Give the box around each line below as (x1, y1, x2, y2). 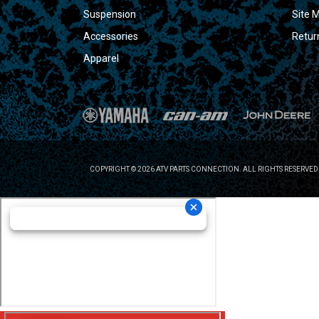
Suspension (83, 9, 136, 20)
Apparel (83, 53, 119, 64)
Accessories (83, 31, 138, 42)
